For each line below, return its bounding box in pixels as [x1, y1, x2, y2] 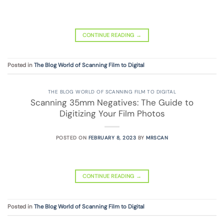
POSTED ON [55, 134, 88, 141]
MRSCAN [146, 134, 168, 141]
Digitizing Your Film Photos [59, 108, 165, 119]
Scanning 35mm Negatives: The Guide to [30, 97, 193, 108]
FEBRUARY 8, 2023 [88, 134, 136, 141]
